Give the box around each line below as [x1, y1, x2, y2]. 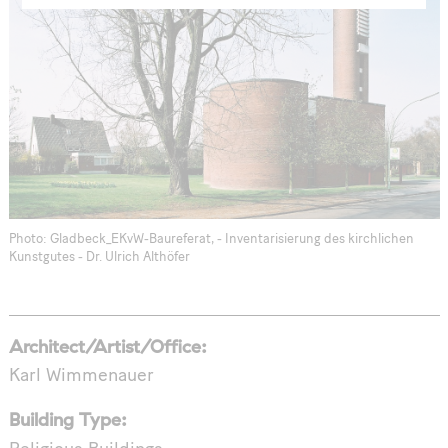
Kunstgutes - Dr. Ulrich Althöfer [8, 251, 190, 265]
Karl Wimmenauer [8, 367, 154, 387]
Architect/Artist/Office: [8, 334, 207, 358]
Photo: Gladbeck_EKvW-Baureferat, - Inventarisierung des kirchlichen [8, 233, 414, 247]
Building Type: [8, 408, 127, 432]
